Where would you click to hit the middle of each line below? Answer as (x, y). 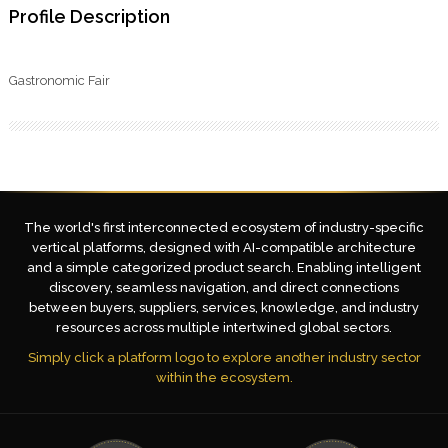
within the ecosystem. (224, 377)
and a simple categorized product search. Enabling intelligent (224, 267)
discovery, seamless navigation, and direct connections (224, 287)
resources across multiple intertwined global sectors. (224, 327)
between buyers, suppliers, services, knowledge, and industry (224, 307)
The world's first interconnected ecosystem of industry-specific (224, 227)
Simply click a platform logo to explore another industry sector (224, 357)
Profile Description (89, 16)
